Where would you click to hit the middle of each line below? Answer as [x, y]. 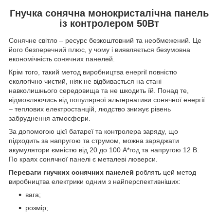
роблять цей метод [166, 173]
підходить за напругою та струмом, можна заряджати [94, 141]
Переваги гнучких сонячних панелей [72, 173]
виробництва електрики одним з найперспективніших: [95, 182]
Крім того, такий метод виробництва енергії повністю [93, 72]
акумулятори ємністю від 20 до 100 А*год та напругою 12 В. [104, 150]
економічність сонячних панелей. [62, 59]
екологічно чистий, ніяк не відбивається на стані [85, 82]
